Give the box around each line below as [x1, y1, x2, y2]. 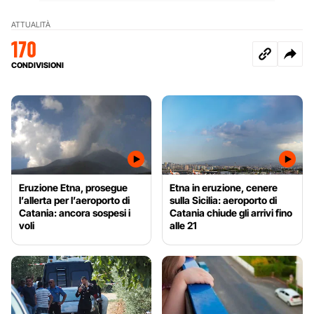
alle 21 [170, 219, 198, 231]
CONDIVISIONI [11, 60, 64, 70]
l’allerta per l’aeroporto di [19, 193, 130, 206]
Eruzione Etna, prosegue [19, 181, 128, 193]
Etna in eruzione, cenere [170, 181, 278, 193]
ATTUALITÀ [11, 19, 50, 29]
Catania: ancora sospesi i [19, 206, 130, 219]
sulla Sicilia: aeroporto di [170, 193, 278, 206]
